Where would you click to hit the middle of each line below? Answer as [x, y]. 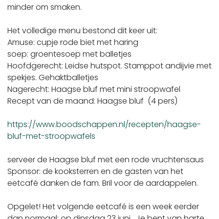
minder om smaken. [44, 7]
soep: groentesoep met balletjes [69, 54]
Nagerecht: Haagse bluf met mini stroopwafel [94, 89]
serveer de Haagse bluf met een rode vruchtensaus [106, 160]
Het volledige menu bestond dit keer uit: [82, 31]
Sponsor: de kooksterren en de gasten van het [95, 171]
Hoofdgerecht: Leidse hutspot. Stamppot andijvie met [109, 66]
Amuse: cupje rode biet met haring [73, 42]
